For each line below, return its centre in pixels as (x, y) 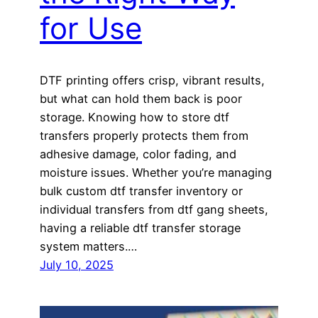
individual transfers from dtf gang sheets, (154, 210)
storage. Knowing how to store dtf (135, 117)
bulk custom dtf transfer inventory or (141, 191)
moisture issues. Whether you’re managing (156, 173)
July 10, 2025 (77, 265)
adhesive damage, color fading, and (138, 154)
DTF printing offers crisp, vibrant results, (152, 81)
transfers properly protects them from (144, 136)
